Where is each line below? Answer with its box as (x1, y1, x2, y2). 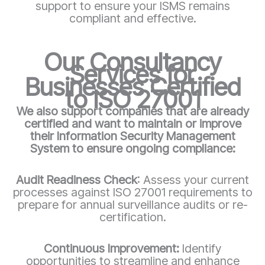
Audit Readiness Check (16, 172, 137, 187)
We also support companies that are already (16, 104, 249, 118)
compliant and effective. (69, 11, 196, 25)
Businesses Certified (24, 71, 241, 102)
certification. (99, 209, 166, 224)
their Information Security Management (30, 128, 235, 143)
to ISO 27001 (64, 83, 201, 114)
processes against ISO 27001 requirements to (12, 185, 253, 199)
